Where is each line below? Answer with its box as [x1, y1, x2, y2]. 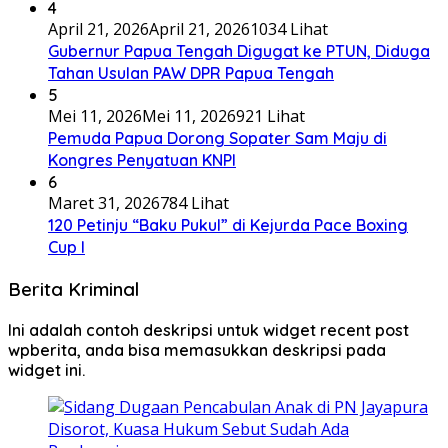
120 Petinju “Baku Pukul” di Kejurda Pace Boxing [48, 215, 408, 236]
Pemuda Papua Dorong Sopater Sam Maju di [48, 128, 387, 149]
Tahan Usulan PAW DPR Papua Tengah [48, 63, 334, 84]
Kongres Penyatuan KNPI [48, 150, 236, 171]
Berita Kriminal [8, 277, 139, 302]
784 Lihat [160, 192, 229, 215]
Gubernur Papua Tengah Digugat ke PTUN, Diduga [48, 41, 430, 62]
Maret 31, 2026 [48, 192, 160, 215]
